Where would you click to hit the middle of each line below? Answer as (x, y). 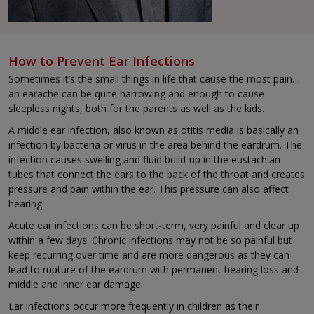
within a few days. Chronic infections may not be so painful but (150, 240)
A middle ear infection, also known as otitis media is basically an (153, 130)
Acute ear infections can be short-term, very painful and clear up (154, 226)
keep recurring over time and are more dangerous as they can (149, 255)
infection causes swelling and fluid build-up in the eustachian (144, 160)
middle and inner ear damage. (76, 285)
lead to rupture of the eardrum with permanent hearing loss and (153, 270)
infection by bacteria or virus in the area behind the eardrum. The (155, 145)
